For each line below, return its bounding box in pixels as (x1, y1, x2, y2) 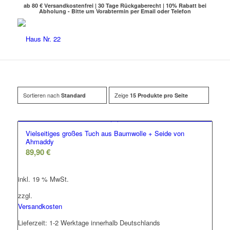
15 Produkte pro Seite (129, 91, 188, 99)
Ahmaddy (25, 137, 54, 146)
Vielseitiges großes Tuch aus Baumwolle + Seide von (25, 128, 184, 138)
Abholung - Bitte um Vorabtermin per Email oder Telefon (39, 7, 191, 15)
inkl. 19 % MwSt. (17, 174, 69, 184)
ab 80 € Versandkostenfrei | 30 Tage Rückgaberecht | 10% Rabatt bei (23, 2, 206, 9)
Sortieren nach (23, 91, 61, 99)
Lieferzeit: (17, 218, 49, 228)
